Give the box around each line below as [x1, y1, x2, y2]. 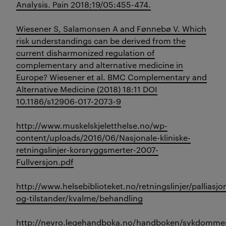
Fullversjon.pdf [16, 156, 74, 167]
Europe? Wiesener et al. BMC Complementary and [16, 72, 207, 83]
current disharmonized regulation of [16, 47, 155, 59]
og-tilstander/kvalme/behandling [16, 193, 143, 204]
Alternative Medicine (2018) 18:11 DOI [16, 84, 157, 95]
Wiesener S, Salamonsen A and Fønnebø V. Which [16, 23, 206, 34]
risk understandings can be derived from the [16, 35, 186, 46]
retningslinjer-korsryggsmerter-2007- [16, 144, 158, 155]
